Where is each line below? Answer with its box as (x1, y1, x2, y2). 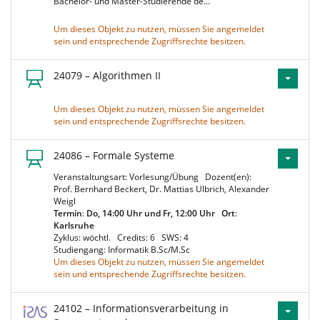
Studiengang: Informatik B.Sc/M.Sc (54, 244, 194, 256)
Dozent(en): (205, 171, 251, 183)
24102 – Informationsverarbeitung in (54, 301, 229, 315)
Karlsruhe (54, 219, 94, 231)
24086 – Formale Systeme (54, 149, 174, 162)
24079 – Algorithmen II (54, 69, 161, 82)
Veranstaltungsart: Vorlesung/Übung (54, 171, 203, 183)
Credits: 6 (117, 231, 159, 244)
